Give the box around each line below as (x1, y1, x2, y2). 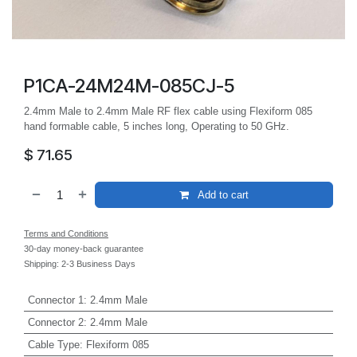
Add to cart (194, 189, 249, 201)
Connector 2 (27, 316, 84, 328)
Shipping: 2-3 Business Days (24, 259, 135, 269)
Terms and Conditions (24, 229, 108, 239)
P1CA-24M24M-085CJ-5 (24, 74, 234, 98)
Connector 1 (27, 293, 84, 306)
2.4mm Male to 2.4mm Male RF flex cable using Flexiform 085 (24, 104, 312, 117)
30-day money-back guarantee (24, 244, 143, 254)
